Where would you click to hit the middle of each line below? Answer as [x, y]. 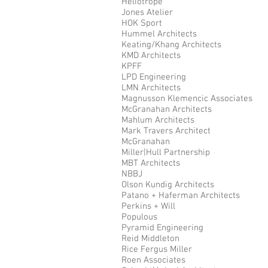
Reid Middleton [150, 239]
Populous [139, 217]
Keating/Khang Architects [171, 45]
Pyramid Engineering [162, 228]
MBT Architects [151, 163]
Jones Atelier [147, 13]
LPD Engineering [154, 77]
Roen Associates [153, 260]
